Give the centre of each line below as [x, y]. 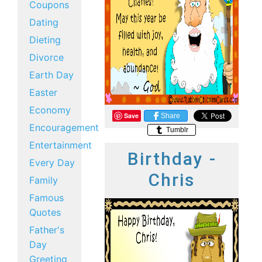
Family [44, 180]
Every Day [52, 163]
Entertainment [61, 145]
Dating [44, 22]
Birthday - [172, 159]
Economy [50, 110]
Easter [43, 92]
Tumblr [177, 130]
